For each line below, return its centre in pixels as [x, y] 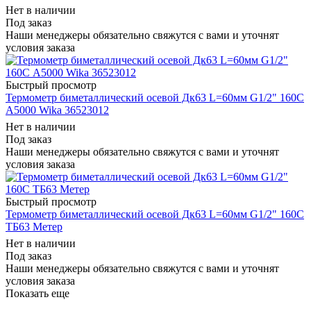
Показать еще [37, 293]
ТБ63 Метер [34, 226]
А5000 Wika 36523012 [57, 110]
